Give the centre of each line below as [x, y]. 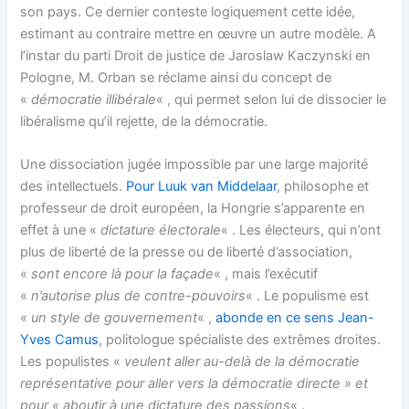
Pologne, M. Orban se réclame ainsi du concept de [176, 78]
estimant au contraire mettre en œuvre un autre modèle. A [199, 34]
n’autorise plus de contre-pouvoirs [139, 296]
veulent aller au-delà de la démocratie [242, 362]
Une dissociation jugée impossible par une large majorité [194, 165]
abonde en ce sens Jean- [295, 318]
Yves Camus [60, 340]
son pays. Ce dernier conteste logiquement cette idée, [188, 12]
